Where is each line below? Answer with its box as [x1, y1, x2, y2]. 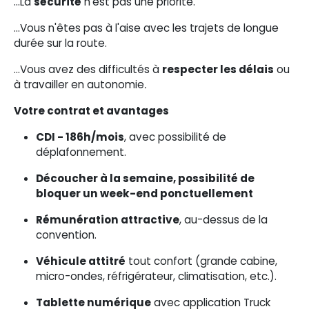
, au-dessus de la [179, 212, 268, 227]
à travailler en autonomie [14, 77, 144, 92]
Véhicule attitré [36, 254, 126, 268]
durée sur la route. [14, 36, 107, 50]
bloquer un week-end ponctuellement [36, 186, 253, 201]
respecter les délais [162, 62, 274, 77]
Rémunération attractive [36, 212, 179, 227]
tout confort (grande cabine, [126, 254, 277, 268]
